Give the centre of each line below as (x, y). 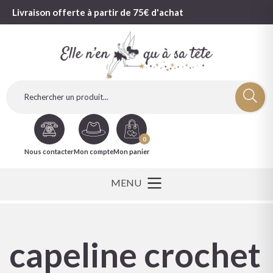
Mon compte (94, 151)
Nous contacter (49, 151)
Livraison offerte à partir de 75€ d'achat (98, 12)
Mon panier (132, 151)
